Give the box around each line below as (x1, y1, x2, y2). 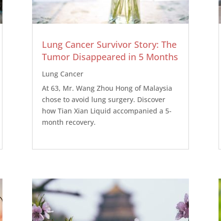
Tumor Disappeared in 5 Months (41, 50, 178, 63)
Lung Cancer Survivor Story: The (41, 38, 177, 50)
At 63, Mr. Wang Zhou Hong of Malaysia (41, 83, 172, 93)
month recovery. (41, 117, 96, 127)
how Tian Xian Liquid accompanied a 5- (41, 106, 172, 115)
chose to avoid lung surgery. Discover (41, 94, 165, 104)
